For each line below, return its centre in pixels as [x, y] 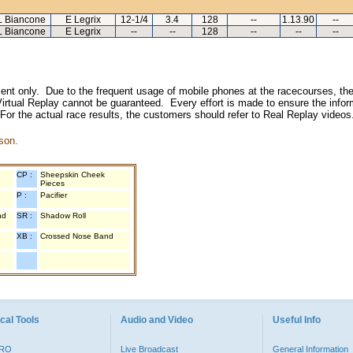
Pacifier [54, 195]
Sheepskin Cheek [72, 175]
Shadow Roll [63, 216]
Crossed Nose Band [77, 236]
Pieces [52, 183]
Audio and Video [157, 320]
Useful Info [297, 320]
